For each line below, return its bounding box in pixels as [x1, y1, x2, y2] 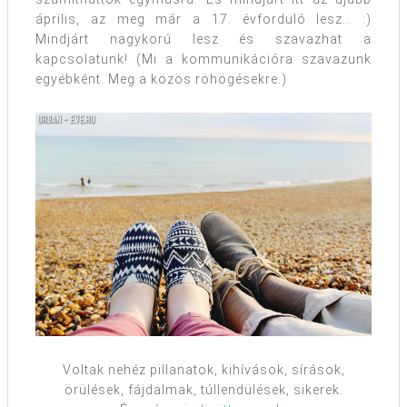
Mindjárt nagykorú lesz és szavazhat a [35, 31, 372, 46]
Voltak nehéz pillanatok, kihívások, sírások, [62, 362, 345, 378]
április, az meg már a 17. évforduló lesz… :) [35, 11, 372, 26]
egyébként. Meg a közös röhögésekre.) [35, 71, 287, 86]
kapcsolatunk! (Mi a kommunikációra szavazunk [35, 51, 372, 66]
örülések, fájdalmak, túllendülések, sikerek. [64, 382, 343, 398]
